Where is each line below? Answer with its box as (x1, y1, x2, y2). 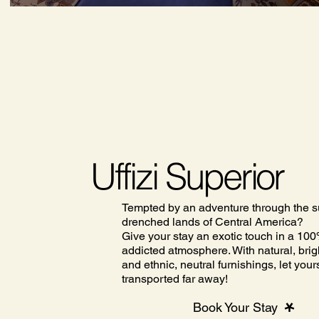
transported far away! (121, 271, 228, 286)
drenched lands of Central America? (121, 214, 303, 229)
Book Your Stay (192, 299, 278, 315)
